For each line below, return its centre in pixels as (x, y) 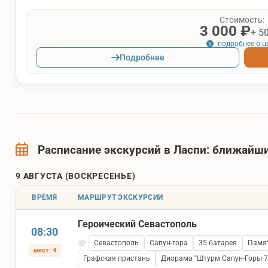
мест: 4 (45, 251)
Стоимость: (242, 19)
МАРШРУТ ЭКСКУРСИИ (121, 198)
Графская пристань (117, 259)
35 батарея (217, 243)
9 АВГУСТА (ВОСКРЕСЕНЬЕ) (76, 176)
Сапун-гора (168, 243)
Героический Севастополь (137, 224)
